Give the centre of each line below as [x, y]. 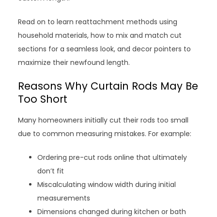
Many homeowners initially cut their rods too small [103, 120]
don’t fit [51, 171]
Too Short [43, 99]
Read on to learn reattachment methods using [98, 22]
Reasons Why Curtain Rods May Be [108, 86]
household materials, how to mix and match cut [100, 35]
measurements [64, 198]
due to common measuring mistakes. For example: [105, 134]
